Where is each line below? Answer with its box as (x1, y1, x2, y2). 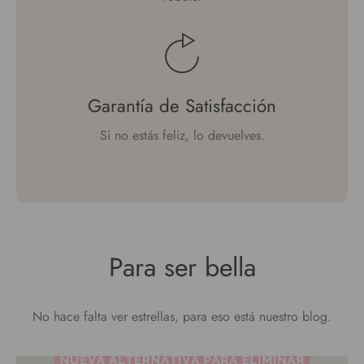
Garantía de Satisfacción (88, 93, 276, 119)
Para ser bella (108, 249, 256, 287)
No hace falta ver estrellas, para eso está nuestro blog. (32, 307, 331, 327)
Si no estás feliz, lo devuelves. (99, 126, 265, 145)
